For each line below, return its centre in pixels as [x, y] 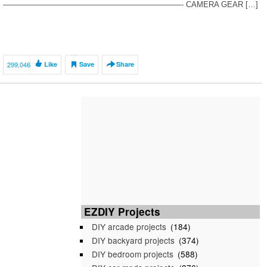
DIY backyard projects [133, 240]
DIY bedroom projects [133, 254]
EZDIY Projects [122, 212]
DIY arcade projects [129, 226]
